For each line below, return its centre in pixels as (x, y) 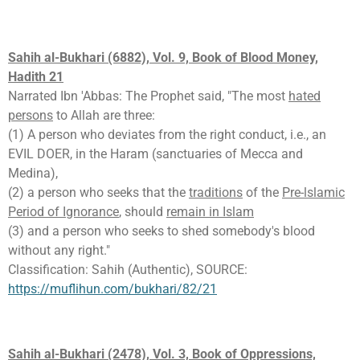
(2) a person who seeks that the (98, 193)
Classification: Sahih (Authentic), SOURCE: (128, 270)
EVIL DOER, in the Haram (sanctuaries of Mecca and (155, 154)
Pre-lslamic (313, 193)
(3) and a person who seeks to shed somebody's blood (162, 231)
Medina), (33, 174)
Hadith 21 (36, 77)
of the (262, 193)
